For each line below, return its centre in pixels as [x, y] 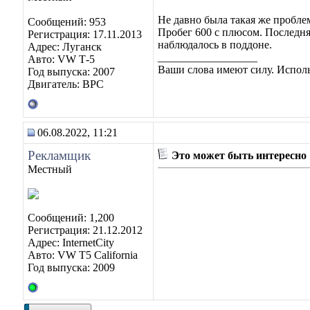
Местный [50, 169]
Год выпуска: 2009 [71, 267]
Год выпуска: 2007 [71, 72]
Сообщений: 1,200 [71, 218]
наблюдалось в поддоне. [215, 45]
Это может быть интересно [238, 155]
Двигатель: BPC [66, 84]
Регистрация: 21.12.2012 [85, 230]
